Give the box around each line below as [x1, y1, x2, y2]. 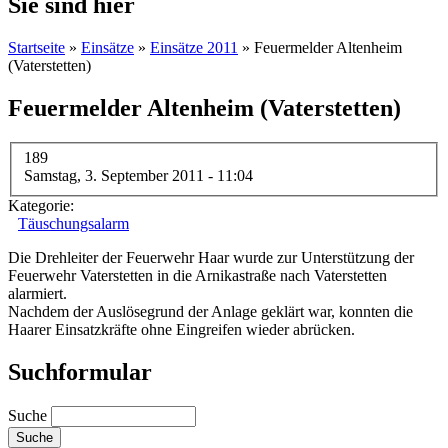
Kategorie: [8, 197, 78, 215]
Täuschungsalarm [18, 215, 129, 233]
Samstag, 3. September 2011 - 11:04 [24, 167, 253, 185]
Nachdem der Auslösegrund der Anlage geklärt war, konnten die [8, 303, 413, 321]
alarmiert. [8, 285, 67, 303]
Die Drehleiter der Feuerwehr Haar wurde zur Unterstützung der [8, 249, 414, 267]
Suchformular [8, 359, 152, 386]
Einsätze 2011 [150, 38, 238, 56]
